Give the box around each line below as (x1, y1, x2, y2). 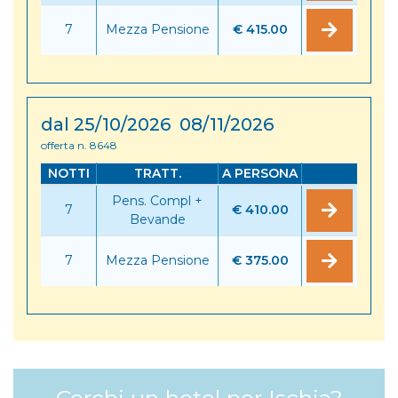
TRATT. (133, 164, 181, 181)
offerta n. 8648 (41, 138, 117, 152)
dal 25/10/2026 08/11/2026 (41, 113, 274, 135)
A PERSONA (222, 164, 298, 181)
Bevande (129, 211, 186, 227)
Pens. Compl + (112, 192, 203, 209)
